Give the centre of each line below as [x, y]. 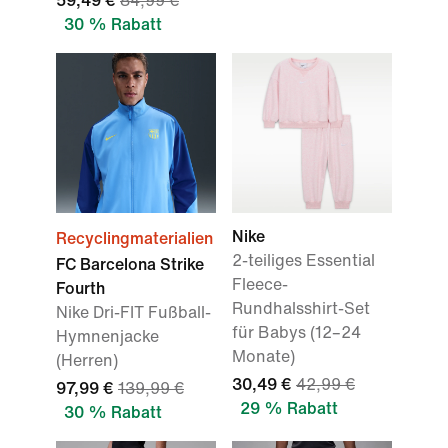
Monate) [263, 356]
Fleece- [260, 284]
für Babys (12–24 [296, 332]
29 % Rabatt [289, 408]
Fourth [80, 288]
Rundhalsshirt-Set [301, 308]
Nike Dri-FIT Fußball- [133, 312]
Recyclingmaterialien [134, 238]
